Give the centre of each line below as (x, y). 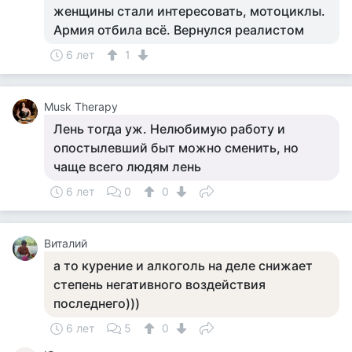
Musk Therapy (81, 106)
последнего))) (97, 303)
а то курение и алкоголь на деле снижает (183, 266)
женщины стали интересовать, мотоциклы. (189, 11)
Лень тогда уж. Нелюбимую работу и (169, 129)
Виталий (66, 243)
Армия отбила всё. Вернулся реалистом (179, 30)
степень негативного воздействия (159, 284)
